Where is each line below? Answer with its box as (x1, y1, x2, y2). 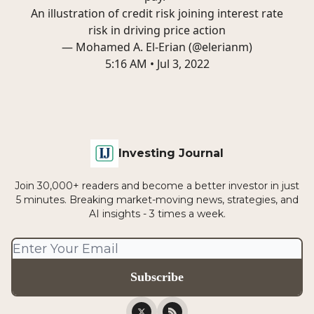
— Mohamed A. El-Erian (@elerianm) (62, 39, 252, 55)
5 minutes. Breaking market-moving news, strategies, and (15, 193, 299, 206)
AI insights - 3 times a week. (88, 207, 226, 220)
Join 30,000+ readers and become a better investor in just (15, 179, 299, 192)
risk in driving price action (88, 22, 226, 38)
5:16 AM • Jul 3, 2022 (104, 56, 210, 71)
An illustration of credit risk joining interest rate (31, 6, 283, 21)
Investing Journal (118, 146, 224, 160)
